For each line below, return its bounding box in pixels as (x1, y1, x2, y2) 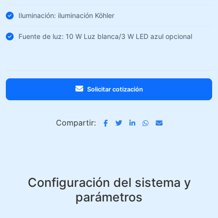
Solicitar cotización (87, 86, 143, 93)
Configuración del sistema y (27, 175, 191, 190)
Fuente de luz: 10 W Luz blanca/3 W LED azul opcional (18, 32, 192, 40)
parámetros (75, 190, 143, 204)
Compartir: (55, 118, 96, 127)
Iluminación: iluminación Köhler (18, 11, 114, 19)
